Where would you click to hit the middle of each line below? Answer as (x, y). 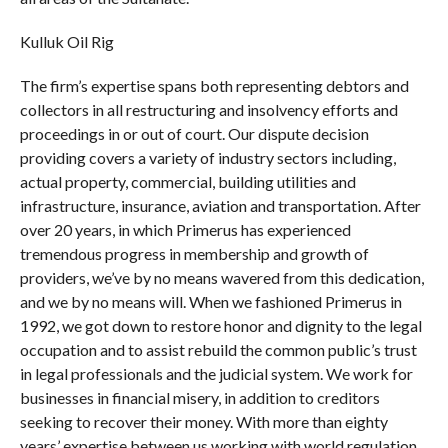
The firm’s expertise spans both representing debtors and (214, 85)
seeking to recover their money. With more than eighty (203, 421)
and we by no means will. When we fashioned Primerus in (210, 301)
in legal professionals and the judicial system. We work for (216, 373)
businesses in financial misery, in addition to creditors (199, 397)
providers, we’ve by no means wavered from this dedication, (221, 277)
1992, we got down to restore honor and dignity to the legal (220, 325)
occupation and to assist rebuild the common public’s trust (218, 349)
